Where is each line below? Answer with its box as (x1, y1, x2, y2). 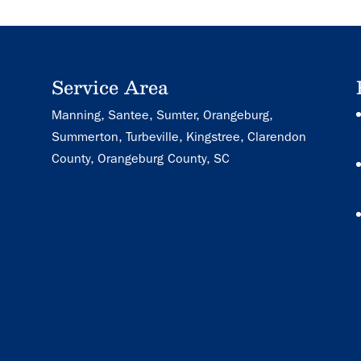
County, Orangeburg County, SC (52, 150, 230, 166)
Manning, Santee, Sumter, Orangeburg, (52, 106, 273, 122)
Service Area (52, 71, 169, 102)
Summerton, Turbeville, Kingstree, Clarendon (52, 128, 307, 144)
